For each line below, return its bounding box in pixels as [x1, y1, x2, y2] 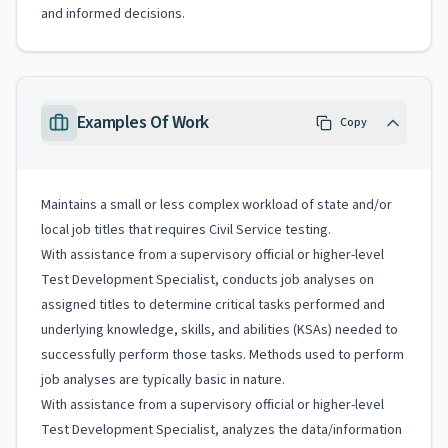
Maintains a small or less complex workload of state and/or [41, 195, 392, 215]
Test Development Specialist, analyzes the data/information [41, 420, 402, 440]
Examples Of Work [77, 110, 209, 135]
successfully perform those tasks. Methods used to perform [41, 345, 404, 365]
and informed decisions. [41, 4, 185, 24]
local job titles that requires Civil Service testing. [41, 220, 331, 240]
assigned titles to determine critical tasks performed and [41, 295, 385, 315]
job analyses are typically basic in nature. [41, 370, 285, 390]
